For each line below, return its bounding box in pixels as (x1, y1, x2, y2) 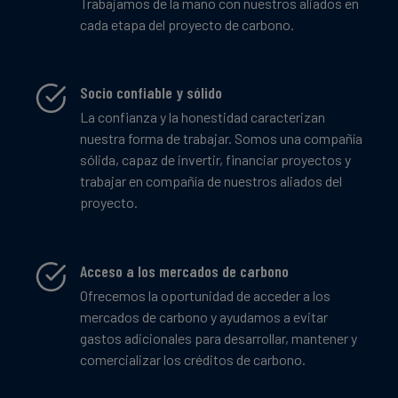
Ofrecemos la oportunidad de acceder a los (80, 286, 330, 304)
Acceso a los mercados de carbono (80, 260, 289, 281)
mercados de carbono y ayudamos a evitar (80, 307, 328, 325)
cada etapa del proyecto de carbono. (80, 15, 294, 33)
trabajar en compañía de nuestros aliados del (80, 172, 342, 190)
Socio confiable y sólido (80, 83, 222, 103)
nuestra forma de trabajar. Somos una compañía (80, 130, 362, 147)
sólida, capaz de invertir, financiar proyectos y (80, 151, 351, 169)
